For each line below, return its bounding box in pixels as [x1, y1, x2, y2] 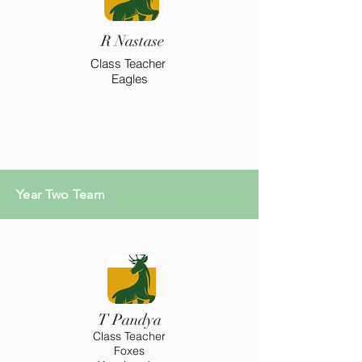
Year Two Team [16, 187, 106, 202]
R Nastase [100, 32, 164, 51]
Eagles [111, 71, 148, 86]
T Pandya [97, 310, 162, 330]
